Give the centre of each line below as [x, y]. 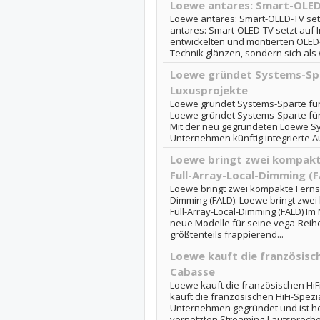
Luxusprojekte [209, 90]
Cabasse [192, 271]
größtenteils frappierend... [226, 234]
